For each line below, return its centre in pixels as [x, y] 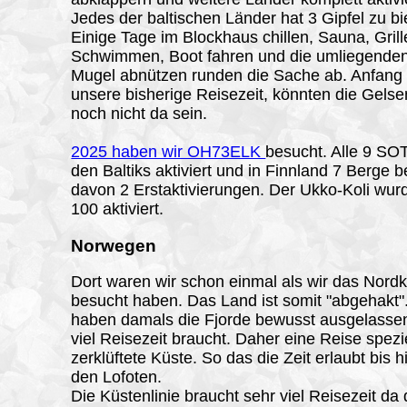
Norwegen [114, 245]
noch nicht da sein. [139, 113]
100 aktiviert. [118, 208]
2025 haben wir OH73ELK [169, 151]
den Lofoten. [117, 377]
